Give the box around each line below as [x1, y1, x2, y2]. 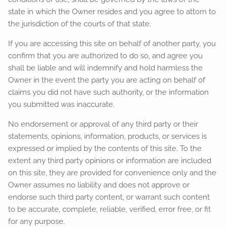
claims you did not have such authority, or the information [8, 87, 209, 97]
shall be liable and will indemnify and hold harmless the [8, 63, 203, 72]
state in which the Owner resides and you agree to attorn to [8, 7, 216, 16]
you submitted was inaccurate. [8, 99, 115, 109]
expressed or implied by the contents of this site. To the [8, 143, 202, 153]
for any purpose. [8, 216, 65, 226]
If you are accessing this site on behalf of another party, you [8, 39, 216, 48]
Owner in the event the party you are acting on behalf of [8, 75, 206, 85]
